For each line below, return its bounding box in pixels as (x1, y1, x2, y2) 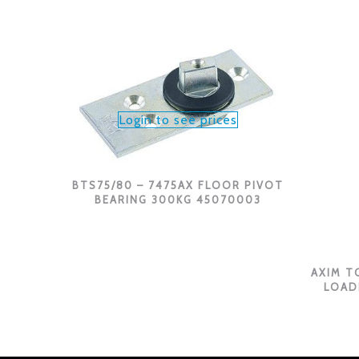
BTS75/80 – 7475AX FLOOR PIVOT (71, 179, 284, 192)
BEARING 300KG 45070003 (94, 193, 261, 207)
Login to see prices (118, 112, 237, 128)
